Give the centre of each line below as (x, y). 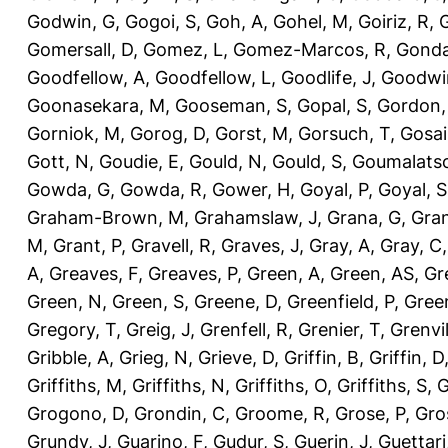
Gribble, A (68, 357)
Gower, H (251, 189)
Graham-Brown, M (105, 217)
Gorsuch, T (344, 133)
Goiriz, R (393, 21)
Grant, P (87, 245)
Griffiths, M (74, 385)
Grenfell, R (244, 329)
